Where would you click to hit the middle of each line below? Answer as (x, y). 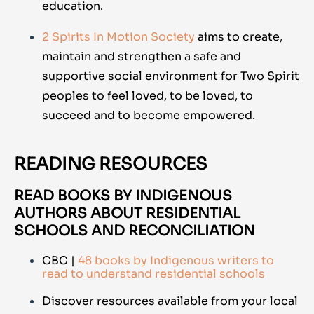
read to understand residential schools (153, 274)
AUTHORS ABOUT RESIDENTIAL (127, 214)
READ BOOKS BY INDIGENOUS (123, 196)
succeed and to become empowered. (149, 116)
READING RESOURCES (111, 164)
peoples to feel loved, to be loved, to (148, 96)
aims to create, (239, 37)
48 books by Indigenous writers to (176, 261)
